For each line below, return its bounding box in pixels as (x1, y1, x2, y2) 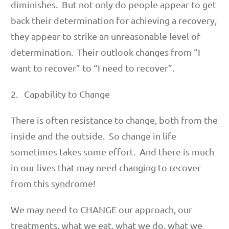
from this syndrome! (11, 177, 96, 189)
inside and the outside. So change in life (11, 130, 176, 141)
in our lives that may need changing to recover (11, 162, 201, 173)
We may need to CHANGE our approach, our (11, 203, 192, 215)
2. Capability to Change (11, 88, 110, 99)
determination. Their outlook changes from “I (11, 46, 200, 57)
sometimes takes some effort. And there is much (11, 146, 214, 157)
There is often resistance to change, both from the (11, 114, 218, 125)
